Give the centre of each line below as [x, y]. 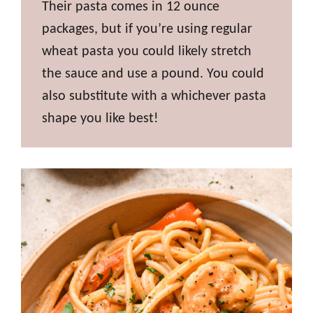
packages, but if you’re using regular [147, 29]
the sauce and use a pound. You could [153, 74]
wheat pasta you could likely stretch [147, 51]
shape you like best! [100, 118]
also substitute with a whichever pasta [154, 96]
